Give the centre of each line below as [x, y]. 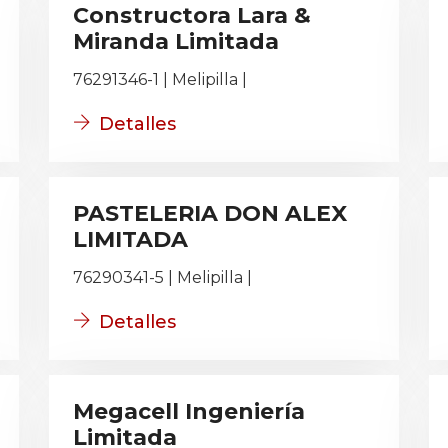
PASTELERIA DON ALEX [210, 213]
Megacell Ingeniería [189, 411]
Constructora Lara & [192, 15]
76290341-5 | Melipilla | [162, 277]
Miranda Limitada [176, 41]
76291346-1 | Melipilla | [160, 79]
